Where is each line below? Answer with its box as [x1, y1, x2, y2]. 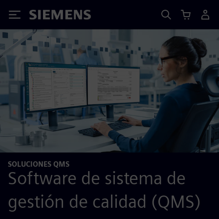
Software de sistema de [8, 167, 186, 189]
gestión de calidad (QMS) [8, 190, 201, 212]
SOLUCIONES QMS [8, 160, 69, 168]
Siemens [29, 11, 62, 22]
